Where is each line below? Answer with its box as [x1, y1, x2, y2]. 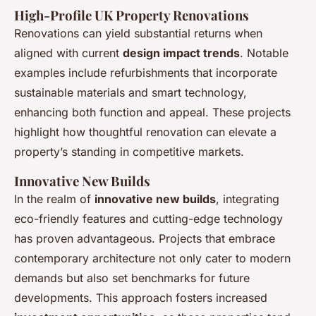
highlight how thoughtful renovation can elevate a [14, 125, 276, 140]
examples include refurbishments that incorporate [14, 66, 277, 80]
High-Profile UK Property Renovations [14, 6, 249, 25]
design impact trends [123, 46, 240, 61]
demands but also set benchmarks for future [14, 271, 250, 286]
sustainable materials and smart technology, [14, 85, 247, 100]
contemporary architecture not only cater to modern [14, 251, 291, 266]
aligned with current [14, 46, 123, 61]
